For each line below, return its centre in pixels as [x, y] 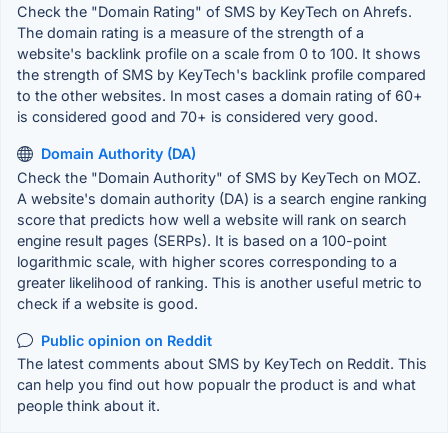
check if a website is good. [107, 303]
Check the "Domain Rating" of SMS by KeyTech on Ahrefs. [214, 12]
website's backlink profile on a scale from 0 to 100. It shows [219, 54]
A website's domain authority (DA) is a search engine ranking [222, 198]
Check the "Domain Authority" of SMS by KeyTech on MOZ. [219, 177]
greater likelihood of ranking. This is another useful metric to [219, 282]
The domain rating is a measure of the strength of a [190, 33]
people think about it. [88, 406]
